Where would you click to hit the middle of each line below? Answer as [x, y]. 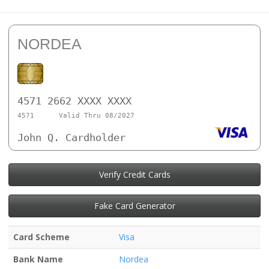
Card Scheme [41, 237]
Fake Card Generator [134, 205]
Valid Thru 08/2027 [96, 116]
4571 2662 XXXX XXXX [74, 101]
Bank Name [38, 259]
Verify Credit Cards [134, 174]
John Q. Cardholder [71, 138]
